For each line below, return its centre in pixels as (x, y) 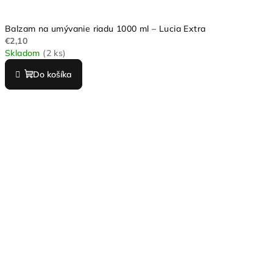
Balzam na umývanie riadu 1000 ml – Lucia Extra (105, 28)
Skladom (24, 53)
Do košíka (52, 74)
